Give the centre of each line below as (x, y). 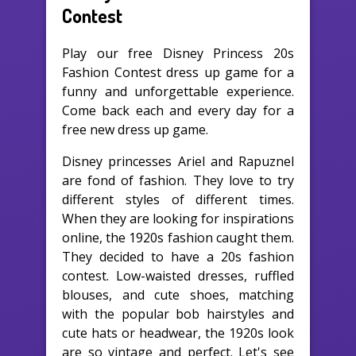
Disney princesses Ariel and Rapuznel (178, 161)
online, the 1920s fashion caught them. (178, 237)
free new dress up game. (135, 129)
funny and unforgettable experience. (178, 91)
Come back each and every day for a (178, 110)
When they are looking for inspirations (178, 218)
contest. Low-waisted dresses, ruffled (178, 275)
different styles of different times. (178, 199)
